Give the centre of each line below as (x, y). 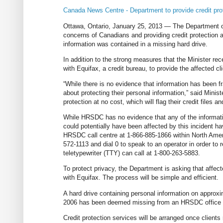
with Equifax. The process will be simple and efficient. (141, 178)
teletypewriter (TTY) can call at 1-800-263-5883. (132, 153)
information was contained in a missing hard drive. (135, 44)
